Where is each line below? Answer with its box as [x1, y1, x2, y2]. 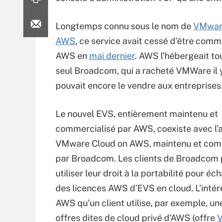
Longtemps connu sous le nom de [55, 21, 193, 31]
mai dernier [89, 51, 135, 61]
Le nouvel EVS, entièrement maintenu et [55, 109, 218, 119]
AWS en [55, 51, 89, 61]
